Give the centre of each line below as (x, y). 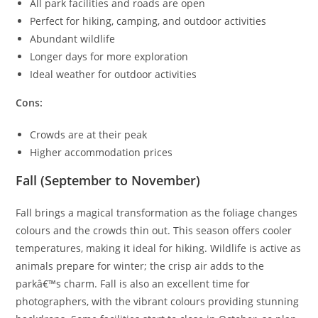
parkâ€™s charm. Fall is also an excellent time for (133, 283)
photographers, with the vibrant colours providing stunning (158, 301)
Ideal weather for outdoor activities (114, 74)
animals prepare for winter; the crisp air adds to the (140, 265)
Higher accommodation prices (102, 152)
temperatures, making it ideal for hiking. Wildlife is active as (159, 248)
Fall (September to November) (108, 180)
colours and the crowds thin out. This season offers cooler (154, 230)
